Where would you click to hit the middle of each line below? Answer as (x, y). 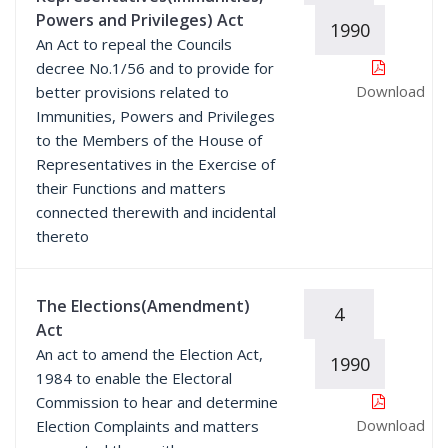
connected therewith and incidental (156, 212)
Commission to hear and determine (157, 402)
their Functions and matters (131, 188)
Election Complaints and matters (147, 426)
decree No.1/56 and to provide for (155, 68)
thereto (62, 236)
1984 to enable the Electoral (134, 378)
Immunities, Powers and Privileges (155, 116)
